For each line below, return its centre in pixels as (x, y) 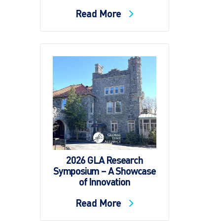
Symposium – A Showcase (104, 170)
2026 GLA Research (104, 160)
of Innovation (105, 181)
